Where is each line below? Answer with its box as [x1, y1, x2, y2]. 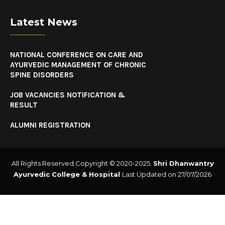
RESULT [10, 100, 38, 109]
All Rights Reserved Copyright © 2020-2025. [11, 159, 153, 167]
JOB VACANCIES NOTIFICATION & [10, 90, 125, 99]
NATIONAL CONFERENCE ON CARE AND [10, 50, 143, 59]
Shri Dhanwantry [153, 159, 214, 167]
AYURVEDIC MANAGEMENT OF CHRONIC [10, 60, 146, 69]
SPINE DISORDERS [10, 70, 74, 79]
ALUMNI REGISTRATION [10, 121, 90, 130]
